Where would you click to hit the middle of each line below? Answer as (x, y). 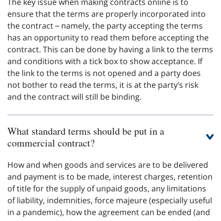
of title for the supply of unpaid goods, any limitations (107, 188)
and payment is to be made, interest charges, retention (110, 176)
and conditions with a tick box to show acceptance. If (105, 61)
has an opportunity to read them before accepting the (108, 37)
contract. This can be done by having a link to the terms (110, 49)
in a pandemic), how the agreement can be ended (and (109, 212)
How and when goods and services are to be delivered (108, 165)
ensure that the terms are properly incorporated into (107, 14)
